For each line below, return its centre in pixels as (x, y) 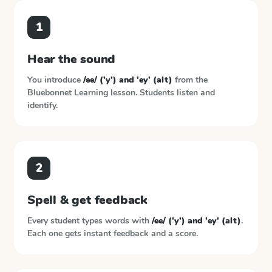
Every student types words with (90, 221)
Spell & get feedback (87, 200)
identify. (42, 105)
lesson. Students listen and (163, 93)
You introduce (55, 80)
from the (190, 80)
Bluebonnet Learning (68, 93)
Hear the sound (72, 59)
